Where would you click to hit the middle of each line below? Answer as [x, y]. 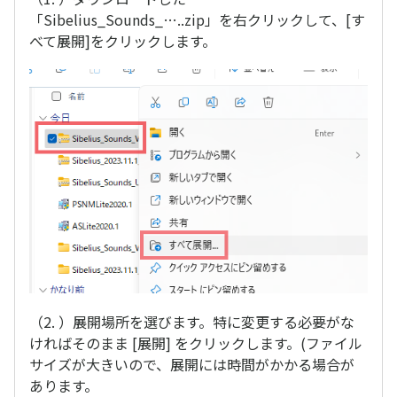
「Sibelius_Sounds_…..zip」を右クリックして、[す [197, 19]
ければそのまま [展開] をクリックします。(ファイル [196, 343]
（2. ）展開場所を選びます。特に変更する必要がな [192, 321]
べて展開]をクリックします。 [123, 40]
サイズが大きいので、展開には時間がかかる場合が [192, 364]
